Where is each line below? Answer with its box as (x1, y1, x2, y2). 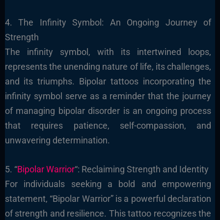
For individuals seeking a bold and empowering (4, 178, 212, 189)
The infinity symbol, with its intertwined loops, (4, 46, 212, 57)
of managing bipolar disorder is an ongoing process (4, 105, 212, 116)
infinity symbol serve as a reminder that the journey (4, 90, 212, 101)
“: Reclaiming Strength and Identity (74, 164, 209, 174)
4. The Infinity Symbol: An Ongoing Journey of (4, 17, 212, 27)
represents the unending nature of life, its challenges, (4, 61, 212, 72)
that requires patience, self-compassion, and (4, 120, 212, 131)
